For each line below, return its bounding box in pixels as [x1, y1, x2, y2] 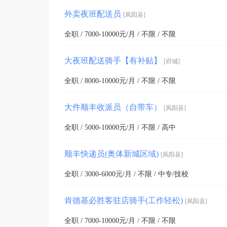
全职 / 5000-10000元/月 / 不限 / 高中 [64, 123, 176, 131]
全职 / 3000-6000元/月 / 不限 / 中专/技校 [64, 170, 188, 178]
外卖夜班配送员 [64, 9, 123, 18]
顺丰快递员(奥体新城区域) [64, 149, 161, 158]
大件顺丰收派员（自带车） [64, 102, 164, 111]
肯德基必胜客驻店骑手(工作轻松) [64, 196, 185, 205]
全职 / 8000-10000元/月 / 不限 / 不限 [64, 77, 176, 85]
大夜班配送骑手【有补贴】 [64, 56, 164, 65]
